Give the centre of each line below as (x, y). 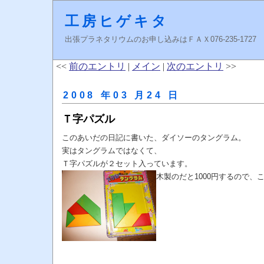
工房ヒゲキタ (117, 21)
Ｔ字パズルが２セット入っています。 (127, 164)
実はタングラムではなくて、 (112, 151)
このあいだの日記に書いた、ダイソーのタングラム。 (154, 138)
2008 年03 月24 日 (122, 95)
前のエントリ (97, 66)
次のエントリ (195, 66)
